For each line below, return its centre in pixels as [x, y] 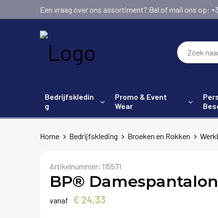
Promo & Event [141, 97]
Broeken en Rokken [159, 136]
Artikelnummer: [76, 166]
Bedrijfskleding [93, 136]
